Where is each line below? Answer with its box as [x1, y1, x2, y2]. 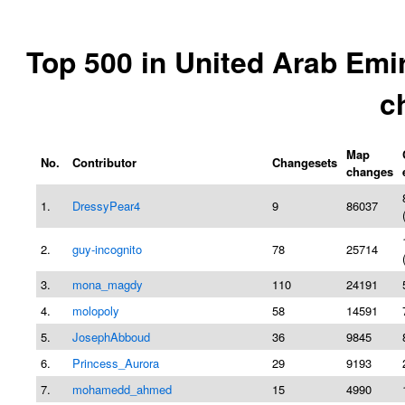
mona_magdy [72, 275, 143, 293]
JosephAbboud [72, 327, 150, 345]
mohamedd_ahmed [72, 380, 172, 398]
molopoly [72, 301, 119, 319]
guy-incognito [72, 240, 142, 258]
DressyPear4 [72, 196, 140, 214]
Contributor [72, 153, 137, 171]
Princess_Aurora [72, 353, 159, 372]
